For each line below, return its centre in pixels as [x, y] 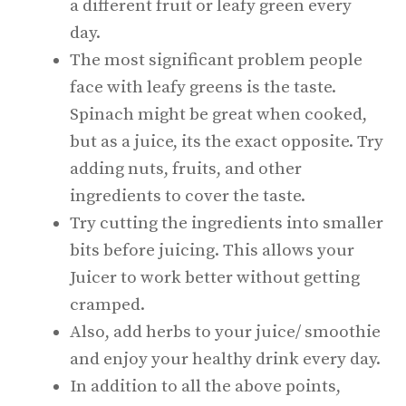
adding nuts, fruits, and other [186, 169]
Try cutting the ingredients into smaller [227, 223]
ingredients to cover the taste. [189, 196]
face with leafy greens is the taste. [203, 87]
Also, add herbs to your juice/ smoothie [225, 332]
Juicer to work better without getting [215, 277]
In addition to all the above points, [205, 386]
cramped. [109, 304]
